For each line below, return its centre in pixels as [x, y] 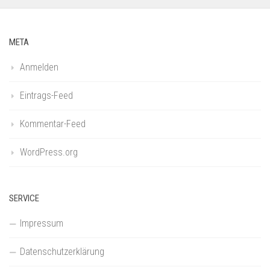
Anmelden [39, 67]
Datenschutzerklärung [62, 251]
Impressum [42, 223]
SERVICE [24, 198]
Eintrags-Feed [46, 95]
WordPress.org [49, 152]
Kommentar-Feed [53, 124]
